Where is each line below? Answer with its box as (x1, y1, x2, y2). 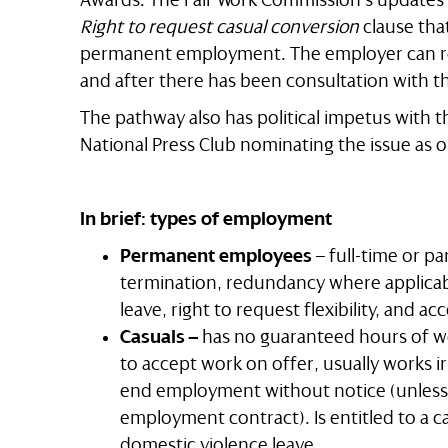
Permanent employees (120, 245, 312, 266)
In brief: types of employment (80, 208, 332, 229)
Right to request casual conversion (80, 16, 359, 37)
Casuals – (120, 326, 202, 347)
